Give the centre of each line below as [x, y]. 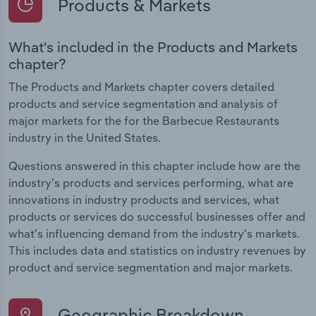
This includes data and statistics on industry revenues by [157, 251]
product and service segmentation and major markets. [151, 268]
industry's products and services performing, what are [151, 183]
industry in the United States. [85, 138]
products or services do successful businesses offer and [157, 217]
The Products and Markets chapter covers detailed [141, 87]
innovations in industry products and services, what [144, 200]
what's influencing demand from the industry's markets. [154, 234]
